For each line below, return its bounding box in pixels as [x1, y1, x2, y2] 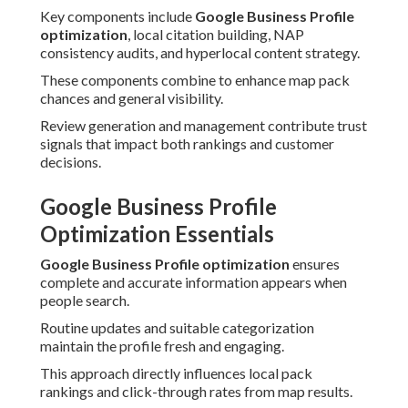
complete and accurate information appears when [40, 273, 347, 291]
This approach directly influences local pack [40, 364, 312, 382]
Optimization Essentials [40, 220, 274, 248]
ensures [290, 255, 340, 273]
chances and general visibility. [40, 89, 223, 107]
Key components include [40, 7, 195, 25]
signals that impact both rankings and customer [40, 135, 334, 153]
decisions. [40, 153, 101, 171]
